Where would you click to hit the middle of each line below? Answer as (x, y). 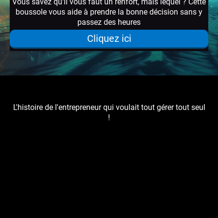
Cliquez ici (109, 38)
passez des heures (109, 22)
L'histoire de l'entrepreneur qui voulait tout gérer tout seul (109, 107)
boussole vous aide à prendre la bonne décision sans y (109, 12)
